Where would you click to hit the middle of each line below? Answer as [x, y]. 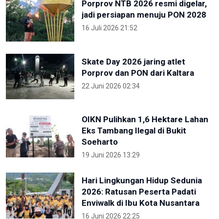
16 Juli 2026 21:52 [109, 28]
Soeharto [100, 142]
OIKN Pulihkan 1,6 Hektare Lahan [145, 120]
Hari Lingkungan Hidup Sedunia [142, 181]
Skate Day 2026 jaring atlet [133, 61]
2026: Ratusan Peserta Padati [139, 192]
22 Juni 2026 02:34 [111, 86]
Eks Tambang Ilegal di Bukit [134, 131]
